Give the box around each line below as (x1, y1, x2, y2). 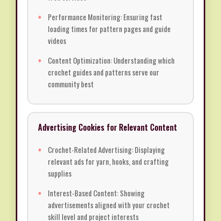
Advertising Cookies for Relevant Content (38, 121, 177, 134)
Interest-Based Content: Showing (48, 187, 145, 199)
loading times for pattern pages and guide (48, 23, 171, 35)
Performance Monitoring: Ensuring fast (48, 11, 162, 23)
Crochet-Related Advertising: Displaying (48, 144, 165, 155)
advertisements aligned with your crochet (48, 199, 170, 211)
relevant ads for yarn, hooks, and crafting (48, 156, 169, 167)
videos (48, 35, 66, 46)
